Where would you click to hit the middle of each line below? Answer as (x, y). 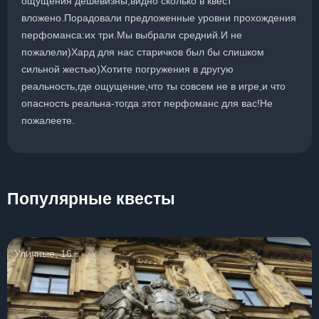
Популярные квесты (91, 199)
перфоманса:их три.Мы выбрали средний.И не (132, 35)
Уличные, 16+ (46, 253)
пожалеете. (48, 120)
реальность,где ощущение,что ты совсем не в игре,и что (153, 86)
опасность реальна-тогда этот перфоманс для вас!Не (147, 103)
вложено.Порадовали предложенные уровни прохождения (159, 18)
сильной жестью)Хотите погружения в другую (127, 69)
